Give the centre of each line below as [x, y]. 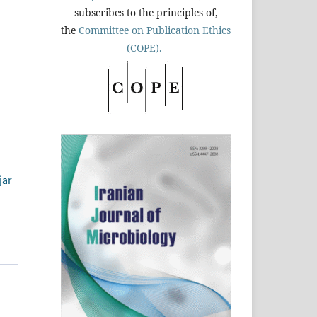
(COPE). [146, 47]
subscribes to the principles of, [146, 12]
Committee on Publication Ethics [155, 30]
